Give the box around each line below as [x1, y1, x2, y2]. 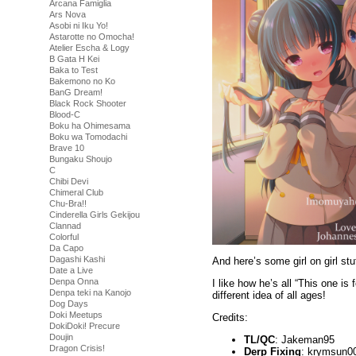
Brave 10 [49, 143, 84, 153]
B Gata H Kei [49, 54, 99, 64]
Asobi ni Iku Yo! [49, 21, 108, 30]
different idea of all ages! [212, 288, 326, 301]
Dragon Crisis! [49, 343, 105, 353]
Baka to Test [49, 65, 98, 75]
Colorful [49, 232, 79, 242]
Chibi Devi [49, 176, 88, 186]
